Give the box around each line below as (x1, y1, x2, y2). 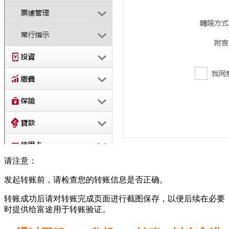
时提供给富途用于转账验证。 (4, 205, 110, 214)
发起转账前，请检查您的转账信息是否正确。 (4, 175, 168, 184)
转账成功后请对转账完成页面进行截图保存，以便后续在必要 (4, 194, 225, 203)
